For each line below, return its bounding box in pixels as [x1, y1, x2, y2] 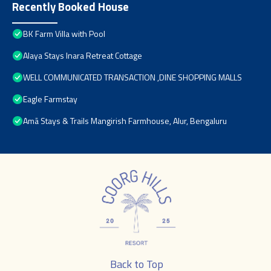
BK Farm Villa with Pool [23, 27, 105, 41]
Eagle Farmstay [23, 93, 77, 106]
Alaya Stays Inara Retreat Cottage [23, 49, 142, 62]
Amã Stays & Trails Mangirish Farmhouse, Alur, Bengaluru [23, 114, 227, 128]
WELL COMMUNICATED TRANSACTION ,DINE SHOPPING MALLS [23, 71, 242, 84]
